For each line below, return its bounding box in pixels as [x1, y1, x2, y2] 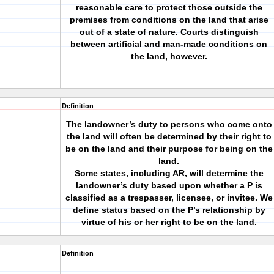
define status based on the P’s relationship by [72, 205, 265, 215]
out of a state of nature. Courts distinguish [79, 27, 259, 37]
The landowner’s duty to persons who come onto [65, 119, 272, 129]
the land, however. [130, 51, 207, 61]
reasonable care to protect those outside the [75, 2, 262, 12]
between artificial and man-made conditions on [70, 39, 267, 49]
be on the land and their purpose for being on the [65, 144, 273, 154]
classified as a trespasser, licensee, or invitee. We [65, 193, 273, 202]
